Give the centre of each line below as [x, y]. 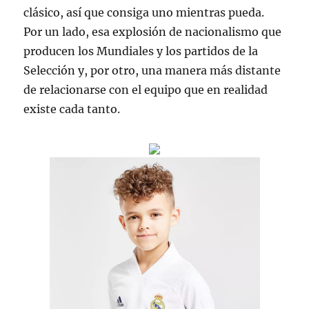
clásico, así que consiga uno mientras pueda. [144, 12]
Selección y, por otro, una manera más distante [152, 70]
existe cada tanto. [72, 109]
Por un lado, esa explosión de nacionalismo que [153, 32]
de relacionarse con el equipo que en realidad [146, 90]
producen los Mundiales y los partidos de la [141, 51]
